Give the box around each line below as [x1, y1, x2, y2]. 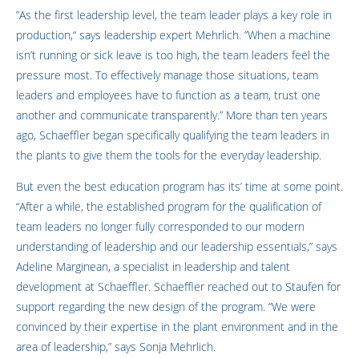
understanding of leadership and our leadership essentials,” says [16, 238, 337, 254]
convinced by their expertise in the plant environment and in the [16, 318, 338, 334]
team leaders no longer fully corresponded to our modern [16, 218, 305, 234]
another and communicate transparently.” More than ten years [16, 107, 328, 123]
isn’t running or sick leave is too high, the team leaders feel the [16, 46, 330, 63]
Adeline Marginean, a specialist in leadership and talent [16, 258, 290, 274]
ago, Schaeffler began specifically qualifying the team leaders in [16, 127, 329, 143]
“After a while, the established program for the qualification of [16, 198, 321, 214]
